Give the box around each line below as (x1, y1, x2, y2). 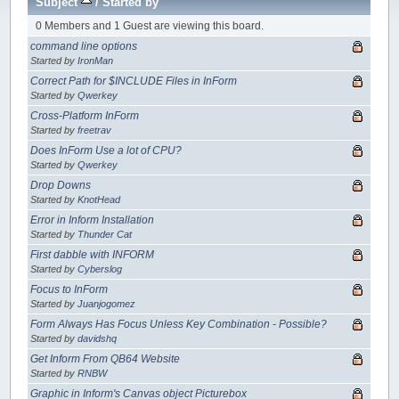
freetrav (77, 125, 112, 136)
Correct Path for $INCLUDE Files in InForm (30, 75, 238, 88)
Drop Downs (30, 179, 92, 192)
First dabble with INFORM (30, 248, 155, 262)
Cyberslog (77, 264, 123, 275)
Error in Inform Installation (30, 214, 155, 227)
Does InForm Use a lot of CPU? (30, 144, 183, 158)
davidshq (77, 333, 118, 345)
